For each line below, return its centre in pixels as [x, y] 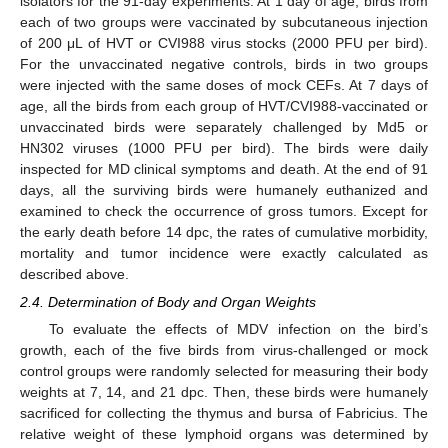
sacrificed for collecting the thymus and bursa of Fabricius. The [224, 412]
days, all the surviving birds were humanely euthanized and [224, 189]
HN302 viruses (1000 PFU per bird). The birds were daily [224, 147]
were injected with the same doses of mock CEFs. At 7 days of [224, 84]
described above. [74, 273]
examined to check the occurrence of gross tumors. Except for [224, 210]
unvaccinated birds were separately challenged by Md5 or [224, 126]
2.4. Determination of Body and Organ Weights [168, 301]
